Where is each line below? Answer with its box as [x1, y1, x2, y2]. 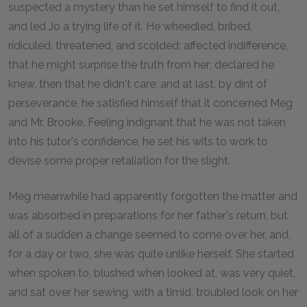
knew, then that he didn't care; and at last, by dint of [8, 77, 267, 90]
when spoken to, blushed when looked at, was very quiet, [8, 267, 295, 280]
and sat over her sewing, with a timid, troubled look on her [8, 286, 298, 299]
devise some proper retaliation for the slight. [8, 154, 230, 167]
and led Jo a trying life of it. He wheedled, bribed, [8, 20, 252, 33]
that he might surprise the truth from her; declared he [8, 58, 274, 71]
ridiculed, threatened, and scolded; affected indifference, [8, 39, 288, 52]
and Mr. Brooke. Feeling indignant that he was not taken [8, 116, 286, 129]
